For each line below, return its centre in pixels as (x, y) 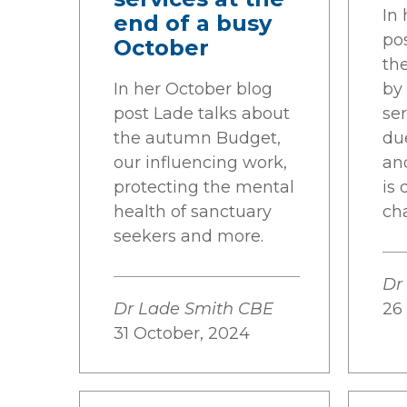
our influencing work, (200, 163)
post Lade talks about (202, 114)
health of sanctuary (193, 212)
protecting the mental (204, 187)
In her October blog (193, 89)
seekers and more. (189, 236)
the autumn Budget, (197, 138)
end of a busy (193, 23)
